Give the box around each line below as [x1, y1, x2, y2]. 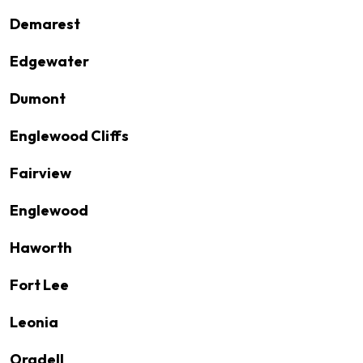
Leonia [10, 313, 58, 331]
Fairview [10, 164, 71, 182]
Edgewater [10, 52, 89, 70]
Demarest [10, 15, 80, 33]
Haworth [10, 238, 72, 257]
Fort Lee [10, 275, 69, 294]
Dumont [10, 89, 66, 108]
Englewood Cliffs [10, 126, 129, 145]
